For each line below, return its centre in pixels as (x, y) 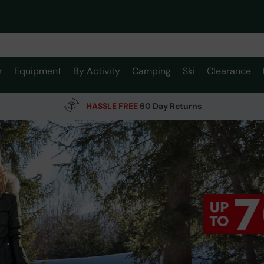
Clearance (229, 71)
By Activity (97, 71)
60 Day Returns (169, 106)
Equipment (38, 71)
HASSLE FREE (112, 106)
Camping (151, 71)
